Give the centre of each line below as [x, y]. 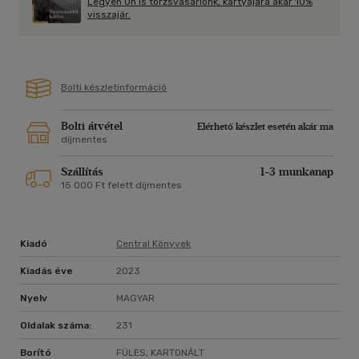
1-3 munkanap [297, 172]
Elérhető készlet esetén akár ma [265, 127]
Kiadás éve [46, 271]
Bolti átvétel [92, 127]
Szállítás [82, 172]
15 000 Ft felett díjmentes [121, 186]
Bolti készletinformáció [114, 88]
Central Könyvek [153, 244]
